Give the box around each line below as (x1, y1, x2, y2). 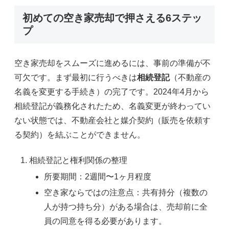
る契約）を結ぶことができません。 (14, 130, 145, 139)
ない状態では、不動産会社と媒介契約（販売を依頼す (14, 116, 211, 125)
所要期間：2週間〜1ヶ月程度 (44, 172, 152, 181)
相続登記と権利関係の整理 (29, 156, 128, 165)
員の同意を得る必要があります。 (44, 216, 167, 225)
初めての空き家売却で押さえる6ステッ (22, 12, 202, 24)
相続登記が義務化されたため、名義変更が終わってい (14, 101, 211, 110)
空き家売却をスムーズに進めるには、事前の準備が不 (14, 58, 211, 67)
